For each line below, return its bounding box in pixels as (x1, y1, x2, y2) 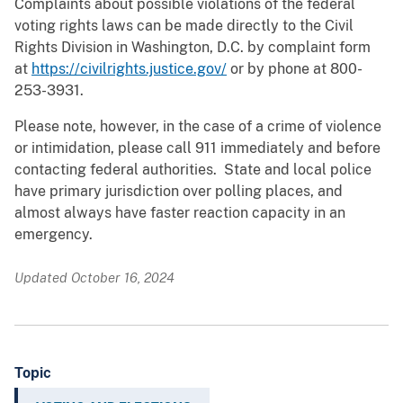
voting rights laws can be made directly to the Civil (14, 17, 354, 35)
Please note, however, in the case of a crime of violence (14, 118, 381, 136)
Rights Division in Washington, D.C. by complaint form (14, 39, 371, 57)
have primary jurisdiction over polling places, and (14, 183, 343, 201)
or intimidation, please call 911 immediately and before (14, 139, 381, 157)
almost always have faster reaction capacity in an (14, 204, 345, 222)
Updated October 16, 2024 (14, 270, 175, 286)
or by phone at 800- (227, 60, 363, 78)
